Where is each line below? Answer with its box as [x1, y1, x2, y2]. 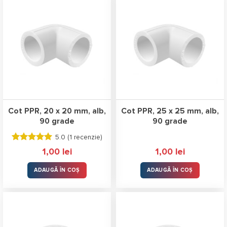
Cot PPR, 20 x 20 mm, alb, [8, 107, 106, 115]
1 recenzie [69, 133, 100, 141]
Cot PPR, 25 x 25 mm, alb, [121, 107, 219, 115]
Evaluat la [12, 144, 46, 153]
